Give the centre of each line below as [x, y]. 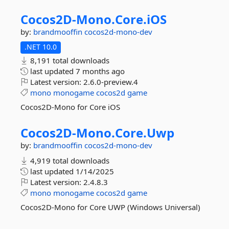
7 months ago [100, 71]
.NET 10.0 [41, 47]
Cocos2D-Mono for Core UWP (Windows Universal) [110, 207]
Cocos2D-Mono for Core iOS [70, 107]
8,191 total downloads [69, 60]
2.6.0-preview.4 [111, 82]
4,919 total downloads [69, 161]
